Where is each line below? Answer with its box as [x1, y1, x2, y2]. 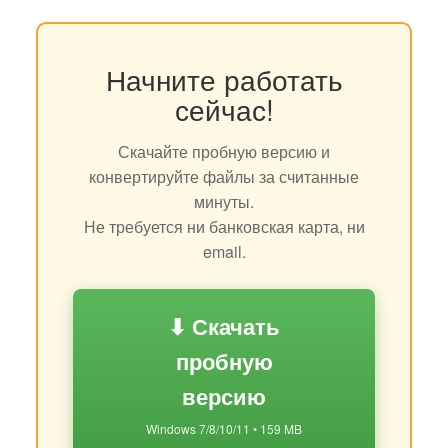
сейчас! [174, 89, 274, 130]
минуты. [194, 190, 254, 214]
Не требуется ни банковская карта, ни [83, 215, 365, 239]
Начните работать [105, 59, 343, 100]
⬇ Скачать [168, 310, 280, 343]
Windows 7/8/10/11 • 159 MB [146, 420, 302, 438]
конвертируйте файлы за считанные [89, 165, 359, 189]
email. [202, 240, 246, 264]
